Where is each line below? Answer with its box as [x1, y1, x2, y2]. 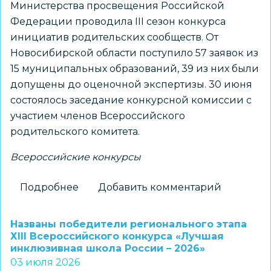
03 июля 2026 [10, 256, 80, 268]
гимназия [79, 213, 129, 224]
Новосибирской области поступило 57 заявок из [10, 47, 258, 59]
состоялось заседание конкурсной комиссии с [10, 94, 252, 106]
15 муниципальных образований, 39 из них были [10, 63, 259, 74]
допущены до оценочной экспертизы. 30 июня [10, 79, 252, 90]
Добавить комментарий [98, 181, 221, 193]
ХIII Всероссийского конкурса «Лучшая [10, 230, 224, 242]
